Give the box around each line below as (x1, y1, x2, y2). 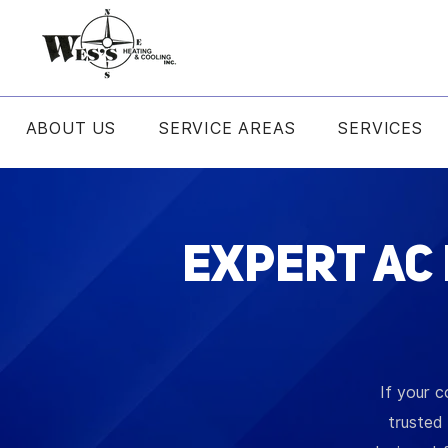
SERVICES (338, 119, 423, 139)
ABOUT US (25, 119, 117, 139)
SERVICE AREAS (159, 119, 296, 139)
